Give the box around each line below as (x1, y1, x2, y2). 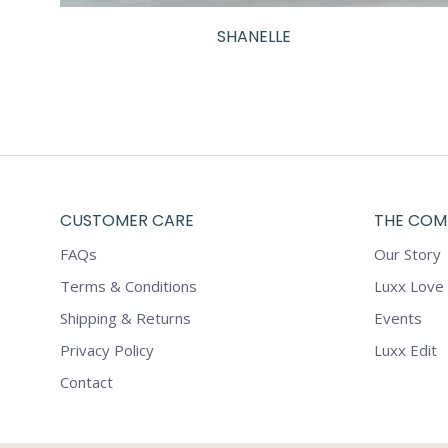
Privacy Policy (60, 340, 154, 361)
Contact (60, 372, 113, 393)
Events (373, 308, 422, 329)
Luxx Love (373, 276, 444, 297)
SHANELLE (217, 25, 291, 49)
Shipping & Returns (60, 308, 191, 329)
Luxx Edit (373, 340, 437, 361)
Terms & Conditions (60, 276, 197, 297)
